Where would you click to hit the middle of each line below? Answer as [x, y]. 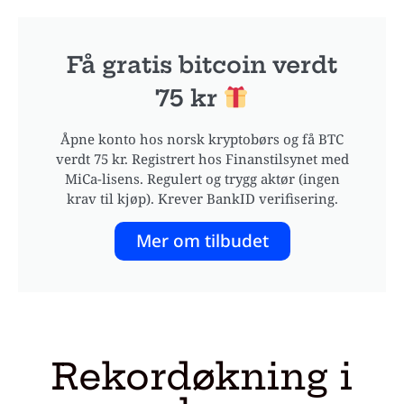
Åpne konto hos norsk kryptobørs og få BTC [202, 138]
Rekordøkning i [202, 376]
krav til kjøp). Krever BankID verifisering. [202, 198]
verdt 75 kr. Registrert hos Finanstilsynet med [202, 158]
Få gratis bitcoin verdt [202, 64]
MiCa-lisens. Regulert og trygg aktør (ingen [202, 178]
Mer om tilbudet [202, 240]
